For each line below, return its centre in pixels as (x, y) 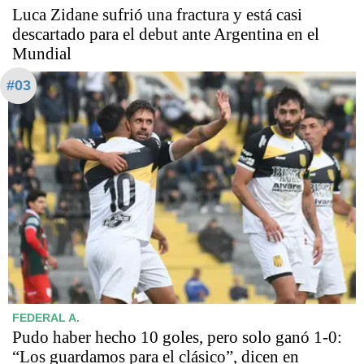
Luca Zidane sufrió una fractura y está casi (157, 15)
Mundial (42, 54)
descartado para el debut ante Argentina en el (166, 35)
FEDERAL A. (46, 318)
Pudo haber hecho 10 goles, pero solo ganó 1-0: (177, 338)
